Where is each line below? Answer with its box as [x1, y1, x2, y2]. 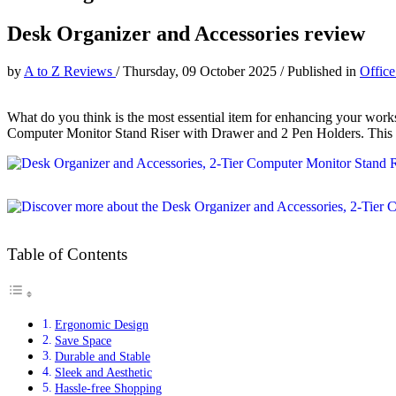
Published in [287, 63, 360, 79]
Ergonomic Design [54, 316, 148, 331]
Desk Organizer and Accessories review [7, 21, 365, 45]
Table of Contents [7, 244, 127, 263]
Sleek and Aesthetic [54, 364, 152, 379]
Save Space [54, 332, 111, 347]
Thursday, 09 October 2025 [123, 63, 280, 79]
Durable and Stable [54, 348, 150, 363]
